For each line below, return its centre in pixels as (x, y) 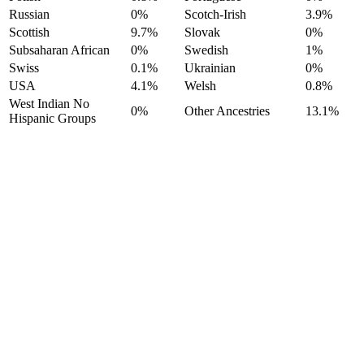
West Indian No (49, 103)
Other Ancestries (227, 110)
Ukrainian (210, 67)
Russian (29, 14)
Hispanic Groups (52, 118)
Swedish (206, 50)
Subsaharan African (59, 50)
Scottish (29, 32)
